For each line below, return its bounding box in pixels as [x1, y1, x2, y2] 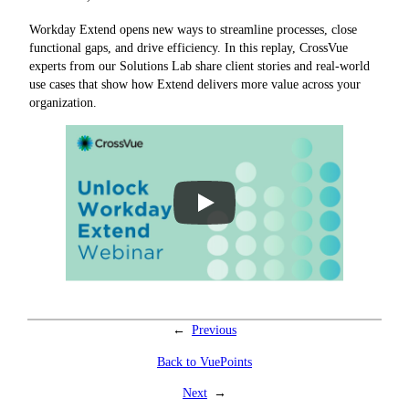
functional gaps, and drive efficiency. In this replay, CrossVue [29, 40, 348, 56]
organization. [29, 95, 97, 110]
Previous [192, 322, 236, 338]
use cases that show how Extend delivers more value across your [29, 77, 361, 92]
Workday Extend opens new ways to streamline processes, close [29, 22, 357, 37]
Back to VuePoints [157, 353, 252, 369]
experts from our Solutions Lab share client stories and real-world [29, 58, 370, 74]
